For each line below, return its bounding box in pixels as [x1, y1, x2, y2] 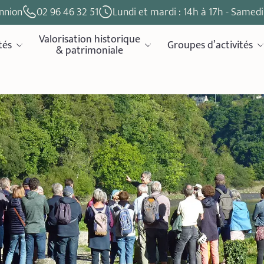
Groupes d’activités [167, 36, 253, 54]
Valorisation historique [39, 30, 141, 48]
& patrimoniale [56, 41, 124, 60]
